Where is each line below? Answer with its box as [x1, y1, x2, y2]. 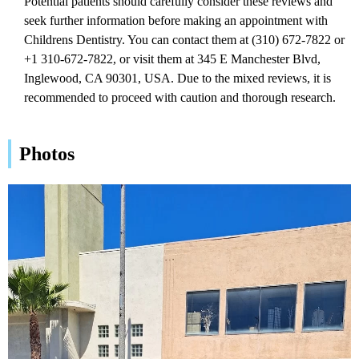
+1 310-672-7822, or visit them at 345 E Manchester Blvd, [24, 51, 321, 66]
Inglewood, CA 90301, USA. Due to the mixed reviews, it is [24, 71, 331, 85]
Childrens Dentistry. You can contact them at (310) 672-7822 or [24, 32, 345, 46]
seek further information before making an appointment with [24, 13, 328, 27]
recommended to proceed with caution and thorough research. [24, 90, 336, 104]
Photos [19, 143, 75, 164]
